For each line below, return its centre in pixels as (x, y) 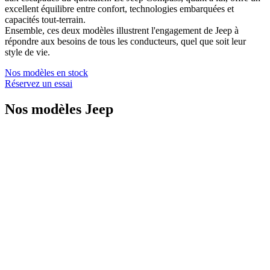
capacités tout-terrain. (45, 20)
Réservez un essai (39, 84)
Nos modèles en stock (46, 73)
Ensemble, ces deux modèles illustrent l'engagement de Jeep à (122, 31)
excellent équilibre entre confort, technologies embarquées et (119, 9)
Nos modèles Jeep (59, 109)
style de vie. (27, 52)
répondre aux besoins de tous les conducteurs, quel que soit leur (125, 42)
